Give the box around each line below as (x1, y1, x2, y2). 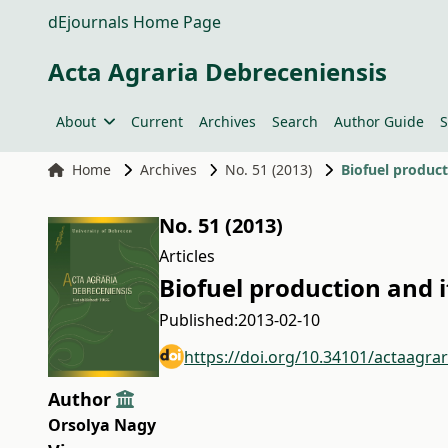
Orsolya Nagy (48, 414, 156, 436)
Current (130, 112, 183, 131)
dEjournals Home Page (48, 11, 221, 33)
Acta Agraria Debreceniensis (48, 55, 387, 88)
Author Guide (333, 112, 424, 131)
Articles (159, 245, 216, 267)
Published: (159, 309, 239, 331)
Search (271, 112, 318, 131)
